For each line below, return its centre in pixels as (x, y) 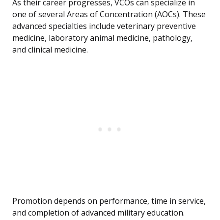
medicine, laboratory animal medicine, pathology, (102, 38)
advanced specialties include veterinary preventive (104, 26)
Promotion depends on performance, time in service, (109, 201)
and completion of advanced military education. (98, 213)
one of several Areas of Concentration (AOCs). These (109, 14)
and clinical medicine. (50, 50)
